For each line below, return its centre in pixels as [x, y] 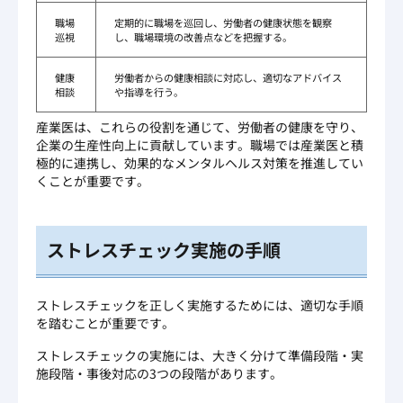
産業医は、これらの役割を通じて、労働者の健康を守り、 [200, 127]
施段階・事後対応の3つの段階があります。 [159, 374]
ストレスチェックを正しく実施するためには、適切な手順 [200, 305]
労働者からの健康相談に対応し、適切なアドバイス [228, 78]
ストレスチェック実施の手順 [164, 250]
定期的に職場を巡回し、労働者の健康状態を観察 [223, 23]
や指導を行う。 [149, 92]
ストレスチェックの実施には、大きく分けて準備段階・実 [200, 356]
